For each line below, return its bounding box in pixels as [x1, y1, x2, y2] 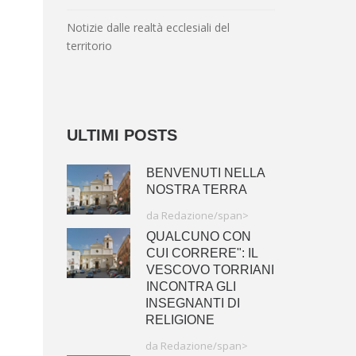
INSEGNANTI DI [145, 296, 240, 310]
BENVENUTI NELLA [145, 166, 265, 180]
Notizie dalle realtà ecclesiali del [66, 20, 230, 35]
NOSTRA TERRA [145, 183, 247, 196]
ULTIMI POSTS [66, 126, 177, 144]
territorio [66, 38, 112, 53]
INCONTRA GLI [145, 280, 236, 293]
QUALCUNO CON [145, 230, 251, 243]
